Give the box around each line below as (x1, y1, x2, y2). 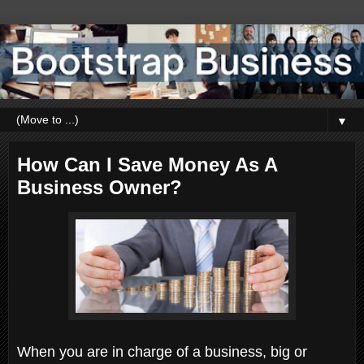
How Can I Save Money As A (17, 153, 277, 175)
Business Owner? (17, 175, 182, 198)
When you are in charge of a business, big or (17, 343, 307, 360)
